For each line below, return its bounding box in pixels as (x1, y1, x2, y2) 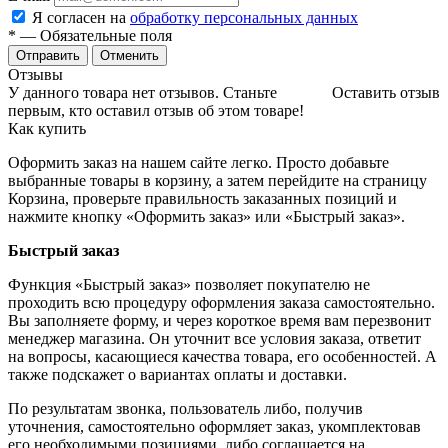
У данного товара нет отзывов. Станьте (8, 84, 277, 102)
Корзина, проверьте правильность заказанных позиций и (8, 190, 397, 208)
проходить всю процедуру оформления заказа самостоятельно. (8, 294, 435, 312)
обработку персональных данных (130, 9, 358, 27)
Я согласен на (32, 9, 130, 27)
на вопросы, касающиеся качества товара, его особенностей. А (8, 348, 437, 366)
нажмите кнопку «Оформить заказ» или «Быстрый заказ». (8, 208, 405, 226)
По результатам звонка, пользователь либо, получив (8, 400, 363, 418)
